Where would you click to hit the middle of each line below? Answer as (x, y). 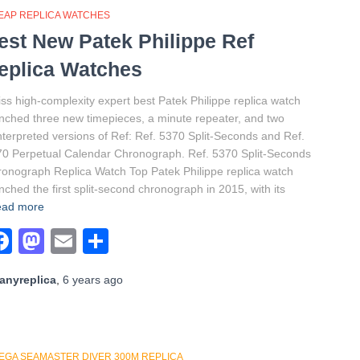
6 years (82, 280)
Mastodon (101, 241)
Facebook (69, 241)
